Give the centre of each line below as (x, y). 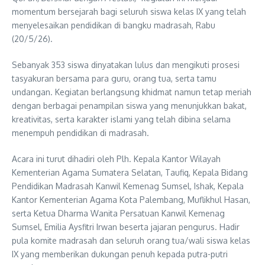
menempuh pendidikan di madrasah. (80, 132)
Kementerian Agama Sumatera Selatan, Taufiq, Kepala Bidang (130, 172)
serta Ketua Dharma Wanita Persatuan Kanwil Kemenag (118, 213)
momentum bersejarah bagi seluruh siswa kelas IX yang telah (129, 11)
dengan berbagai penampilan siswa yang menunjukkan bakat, (129, 105)
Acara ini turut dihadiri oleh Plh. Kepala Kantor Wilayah (116, 159)
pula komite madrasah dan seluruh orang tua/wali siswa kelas (131, 240)
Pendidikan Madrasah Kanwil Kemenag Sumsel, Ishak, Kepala (128, 186)
